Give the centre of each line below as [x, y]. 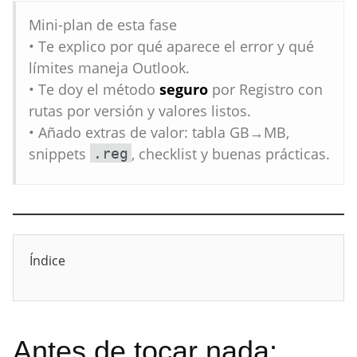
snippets [59, 154]
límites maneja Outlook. [109, 68]
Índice [47, 261]
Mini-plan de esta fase [103, 25]
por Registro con [265, 89]
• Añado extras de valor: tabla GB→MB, [159, 132]
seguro [184, 89]
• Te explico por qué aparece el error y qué [171, 46]
